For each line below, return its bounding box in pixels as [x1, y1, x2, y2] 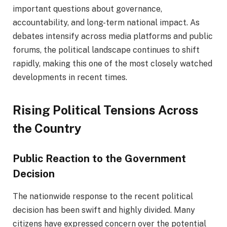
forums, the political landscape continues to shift [13, 45, 200, 55]
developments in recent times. [13, 72, 127, 83]
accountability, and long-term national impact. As [13, 18, 200, 28]
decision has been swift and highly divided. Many [13, 205, 195, 215]
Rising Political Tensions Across [13, 102, 199, 117]
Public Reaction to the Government [13, 152, 186, 165]
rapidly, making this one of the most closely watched [13, 59, 212, 69]
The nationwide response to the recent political [13, 191, 193, 201]
